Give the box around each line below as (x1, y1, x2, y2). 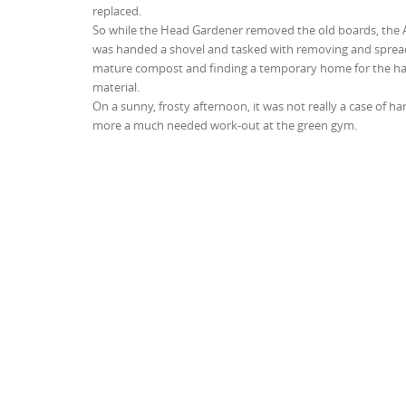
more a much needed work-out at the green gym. (92, 116, 357, 133)
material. (92, 78, 140, 95)
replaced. (92, 2, 141, 19)
